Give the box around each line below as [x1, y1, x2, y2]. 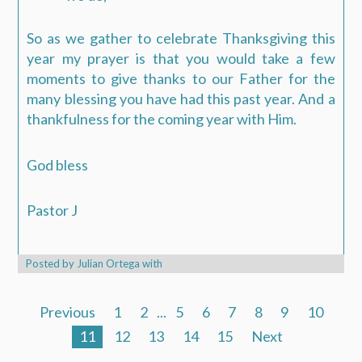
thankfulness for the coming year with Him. [27, 110, 297, 128]
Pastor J [27, 201, 78, 220]
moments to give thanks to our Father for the [27, 69, 335, 88]
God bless [27, 155, 89, 174]
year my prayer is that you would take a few [27, 49, 335, 68]
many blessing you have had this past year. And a [27, 90, 335, 108]
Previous [39, 302, 95, 321]
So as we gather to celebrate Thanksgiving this [27, 29, 335, 48]
